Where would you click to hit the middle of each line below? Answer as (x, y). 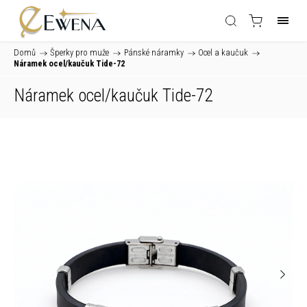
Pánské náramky (153, 52)
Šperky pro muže (80, 52)
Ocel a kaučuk (223, 52)
